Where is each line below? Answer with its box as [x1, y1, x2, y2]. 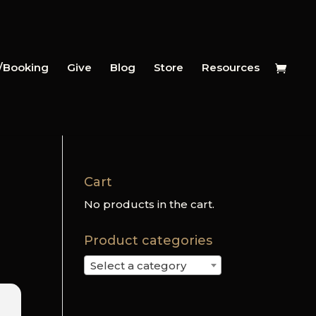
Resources [202, 61, 260, 74]
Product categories [84, 233, 213, 248]
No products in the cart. [84, 197, 215, 211]
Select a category [90, 259, 187, 273]
